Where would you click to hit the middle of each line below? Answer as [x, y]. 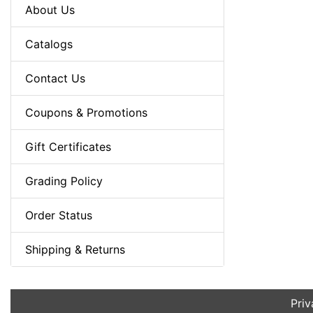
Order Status [59, 215]
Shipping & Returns [75, 249]
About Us [50, 10]
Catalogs [49, 44]
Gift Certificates [68, 147]
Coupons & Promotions [86, 112]
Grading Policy [64, 181]
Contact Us [55, 78]
